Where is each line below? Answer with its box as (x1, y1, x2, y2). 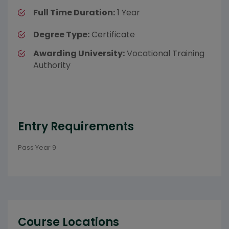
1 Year (115, 7, 140, 19)
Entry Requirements (18, 119, 134, 135)
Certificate (89, 29, 135, 41)
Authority (33, 59, 71, 72)
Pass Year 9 (18, 143, 56, 153)
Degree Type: (33, 29, 89, 41)
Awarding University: (33, 48, 125, 60)
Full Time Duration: (33, 7, 115, 19)
